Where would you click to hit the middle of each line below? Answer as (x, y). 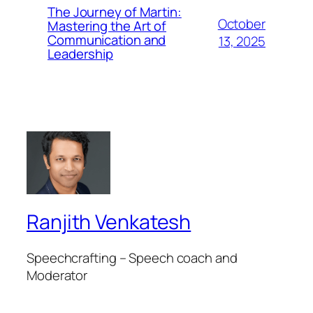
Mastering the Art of (107, 26)
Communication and (107, 39)
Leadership (81, 53)
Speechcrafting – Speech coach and (132, 258)
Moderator (57, 276)
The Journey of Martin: (115, 12)
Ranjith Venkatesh (109, 221)
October (241, 23)
